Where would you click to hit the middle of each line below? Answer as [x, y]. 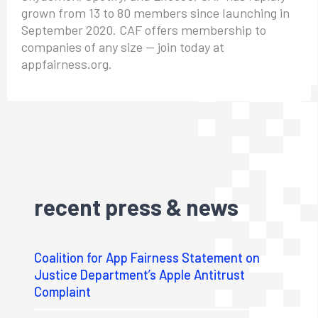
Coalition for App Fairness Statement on [147, 257]
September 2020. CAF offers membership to [143, 29]
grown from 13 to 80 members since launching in [155, 12]
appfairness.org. [66, 64]
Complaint [63, 291]
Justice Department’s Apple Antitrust [140, 274]
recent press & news [137, 206]
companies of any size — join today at [122, 46]
